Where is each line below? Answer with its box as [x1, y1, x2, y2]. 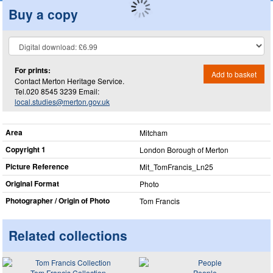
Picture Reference [5, 161, 69, 172]
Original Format [5, 178, 59, 189]
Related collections [9, 226, 127, 244]
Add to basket [211, 68, 257, 79]
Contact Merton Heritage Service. [15, 75, 124, 86]
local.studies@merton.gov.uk [15, 96, 110, 107]
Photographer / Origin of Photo [5, 195, 110, 206]
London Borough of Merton [140, 144, 229, 155]
